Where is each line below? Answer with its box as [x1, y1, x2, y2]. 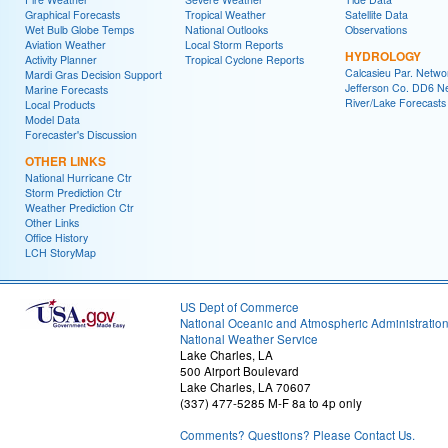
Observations [345, 22, 407, 37]
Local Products [25, 97, 95, 112]
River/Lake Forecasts [345, 95, 446, 110]
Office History [25, 230, 88, 245]
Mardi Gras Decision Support [25, 67, 162, 82]
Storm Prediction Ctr [25, 185, 122, 200]
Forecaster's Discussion [25, 127, 137, 142]
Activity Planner [25, 52, 97, 67]
